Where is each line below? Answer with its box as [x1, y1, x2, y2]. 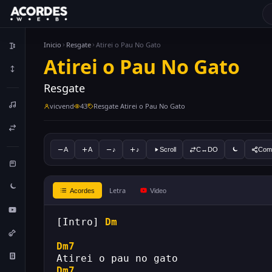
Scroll [160, 146, 176, 153]
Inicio [44, 40, 61, 49]
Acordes [70, 186, 95, 194]
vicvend [50, 101, 74, 110]
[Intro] [56, 216, 105, 228]
